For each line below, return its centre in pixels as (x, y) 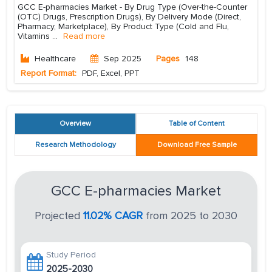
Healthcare (55, 59)
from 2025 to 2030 (190, 216)
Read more (84, 36)
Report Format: (49, 73)
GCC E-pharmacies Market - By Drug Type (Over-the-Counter (132, 7)
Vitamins (35, 36)
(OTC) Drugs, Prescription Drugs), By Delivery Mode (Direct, (129, 17)
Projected (59, 216)
